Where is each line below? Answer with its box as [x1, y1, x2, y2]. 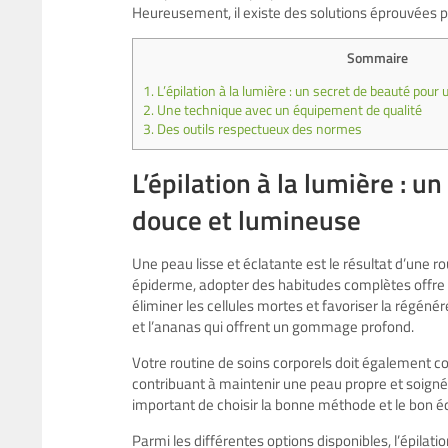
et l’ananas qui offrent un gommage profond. [132, 314, 414, 338]
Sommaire [346, 46, 408, 69]
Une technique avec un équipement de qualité [154, 98, 422, 121]
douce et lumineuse [132, 198, 361, 240]
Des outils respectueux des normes [154, 117, 362, 140]
